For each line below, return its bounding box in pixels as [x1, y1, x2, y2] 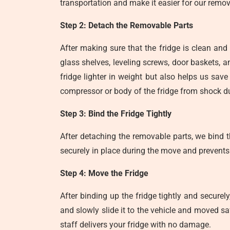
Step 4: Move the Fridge [60, 168, 148, 178]
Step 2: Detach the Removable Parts [60, 21, 193, 30]
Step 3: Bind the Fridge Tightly [60, 109, 171, 119]
